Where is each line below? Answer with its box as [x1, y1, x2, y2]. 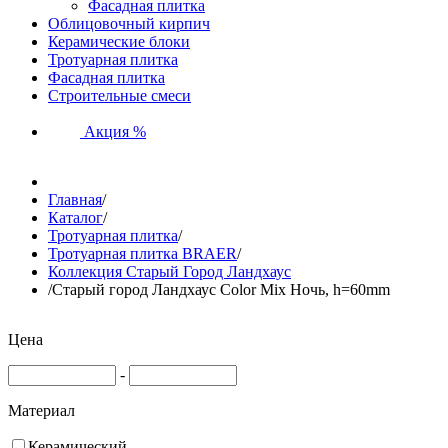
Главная [48, 191, 102, 208]
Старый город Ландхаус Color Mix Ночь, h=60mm [52, 281, 390, 298]
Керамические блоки [48, 33, 190, 50]
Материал [8, 402, 75, 419]
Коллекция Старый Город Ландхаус [48, 263, 291, 280]
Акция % [80, 123, 146, 140]
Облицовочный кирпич [48, 15, 210, 32]
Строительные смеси [48, 87, 191, 104]
